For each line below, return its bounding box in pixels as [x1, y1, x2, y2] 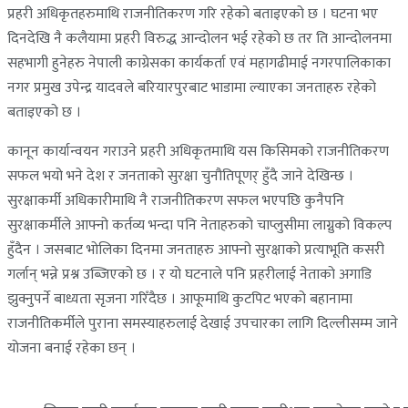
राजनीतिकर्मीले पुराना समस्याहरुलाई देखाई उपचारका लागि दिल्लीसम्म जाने [7, 311, 398, 336]
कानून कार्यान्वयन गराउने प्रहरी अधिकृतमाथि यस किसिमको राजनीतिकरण [7, 138, 389, 164]
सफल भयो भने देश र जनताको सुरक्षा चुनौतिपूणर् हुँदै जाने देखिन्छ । [7, 163, 353, 189]
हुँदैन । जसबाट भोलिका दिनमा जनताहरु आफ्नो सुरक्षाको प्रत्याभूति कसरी [7, 237, 384, 262]
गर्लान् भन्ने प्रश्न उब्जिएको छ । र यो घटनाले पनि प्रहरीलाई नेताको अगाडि [7, 261, 372, 287]
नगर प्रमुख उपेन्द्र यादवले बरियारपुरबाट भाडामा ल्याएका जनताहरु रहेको [7, 75, 376, 100]
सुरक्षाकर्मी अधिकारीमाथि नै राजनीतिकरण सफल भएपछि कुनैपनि [7, 188, 344, 213]
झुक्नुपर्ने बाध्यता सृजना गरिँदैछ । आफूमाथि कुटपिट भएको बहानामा [7, 286, 352, 311]
